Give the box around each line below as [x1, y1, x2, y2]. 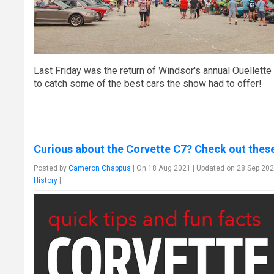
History [34, 176, 58, 185]
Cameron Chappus [68, 163, 131, 172]
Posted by [34, 163, 69, 172]
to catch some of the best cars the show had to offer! [34, 77, 262, 89]
